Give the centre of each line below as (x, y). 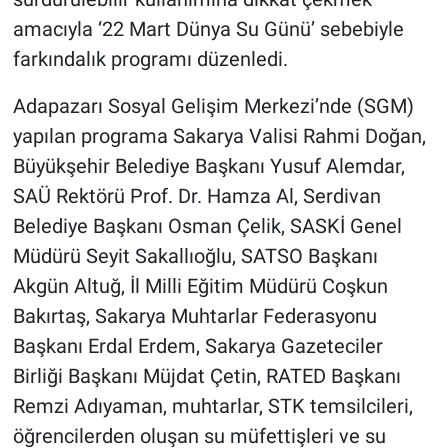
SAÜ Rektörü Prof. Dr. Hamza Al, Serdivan (196, 196)
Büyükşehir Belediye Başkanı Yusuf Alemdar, (208, 166)
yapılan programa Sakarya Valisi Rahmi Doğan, (219, 136)
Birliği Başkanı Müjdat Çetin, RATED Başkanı (206, 376)
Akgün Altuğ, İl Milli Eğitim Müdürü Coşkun (200, 286)
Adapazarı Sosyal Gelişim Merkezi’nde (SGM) (213, 106)
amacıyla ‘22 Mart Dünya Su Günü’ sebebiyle (208, 29)
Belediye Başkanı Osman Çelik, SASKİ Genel (207, 226)
